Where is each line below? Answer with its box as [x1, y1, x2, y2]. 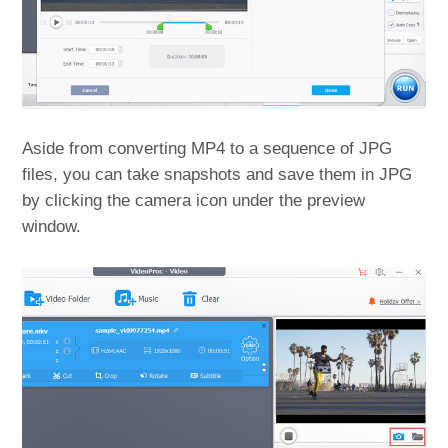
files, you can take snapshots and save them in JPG [22, 164, 413, 184]
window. [22, 216, 82, 236]
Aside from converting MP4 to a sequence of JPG [22, 138, 393, 158]
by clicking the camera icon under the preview [22, 190, 366, 210]
